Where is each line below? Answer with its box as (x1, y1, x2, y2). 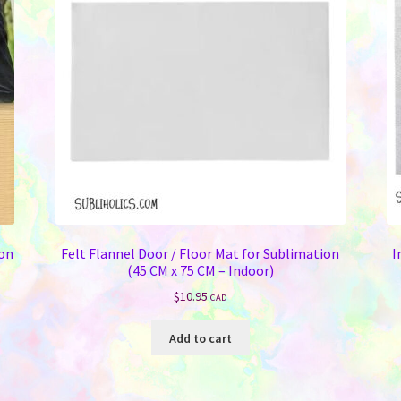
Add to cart (168, 329, 232, 346)
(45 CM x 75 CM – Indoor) (126, 260, 274, 279)
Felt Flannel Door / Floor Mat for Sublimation (61, 243, 340, 262)
